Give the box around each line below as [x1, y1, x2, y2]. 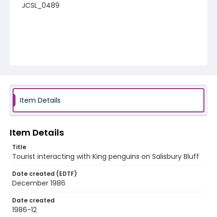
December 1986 [12, 178, 65, 188]
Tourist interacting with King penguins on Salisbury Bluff [12, 152, 199, 161]
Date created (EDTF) [12, 170, 77, 178]
